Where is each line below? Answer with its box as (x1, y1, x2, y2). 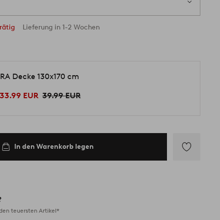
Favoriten (173, 169, 207, 178)
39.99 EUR (42, 91, 81, 101)
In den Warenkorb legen (14, 142, 94, 151)
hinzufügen (173, 178, 216, 187)
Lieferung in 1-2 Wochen (23, 23, 100, 31)
